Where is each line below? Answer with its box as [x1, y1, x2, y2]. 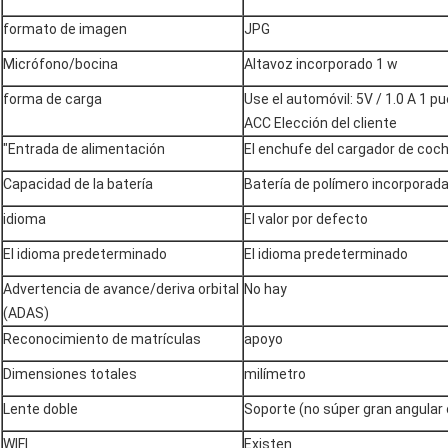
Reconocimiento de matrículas [3, 330, 201, 347]
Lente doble [3, 400, 78, 417]
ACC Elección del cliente [244, 114, 397, 131]
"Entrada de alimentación [3, 140, 165, 157]
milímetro [244, 365, 306, 382]
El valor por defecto [244, 210, 368, 227]
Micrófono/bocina [3, 55, 118, 72]
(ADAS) [3, 304, 49, 321]
